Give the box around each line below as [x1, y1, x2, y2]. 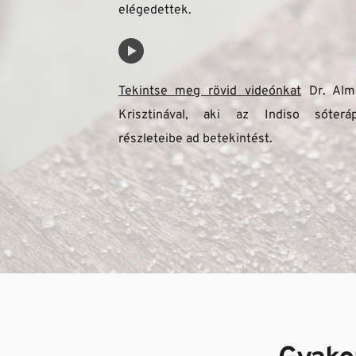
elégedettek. [118, 2, 192, 19]
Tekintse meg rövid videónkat [118, 83, 301, 100]
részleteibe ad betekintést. [118, 131, 276, 148]
